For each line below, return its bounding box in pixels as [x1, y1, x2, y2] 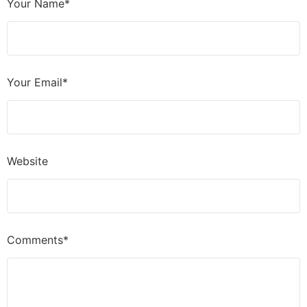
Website [7, 154, 48, 169]
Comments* [7, 233, 69, 247]
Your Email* [7, 75, 68, 90]
